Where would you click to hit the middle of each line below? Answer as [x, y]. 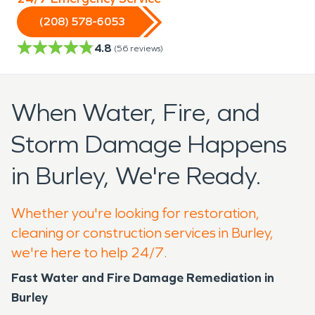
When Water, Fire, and [136, 112]
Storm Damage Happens [149, 144]
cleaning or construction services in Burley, [142, 232]
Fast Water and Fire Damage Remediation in [143, 277]
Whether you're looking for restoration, [135, 213]
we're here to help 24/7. [89, 252]
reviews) [147, 48]
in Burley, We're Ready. [136, 176]
